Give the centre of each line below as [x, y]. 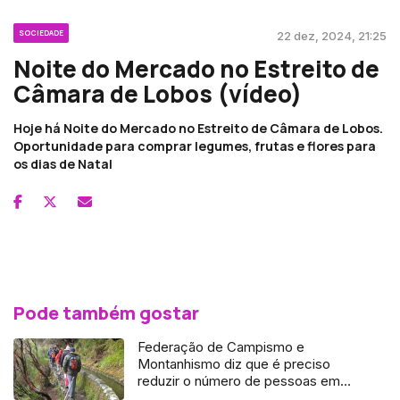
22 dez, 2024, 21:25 [332, 35]
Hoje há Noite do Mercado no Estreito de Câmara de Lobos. [198, 128]
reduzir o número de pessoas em [239, 380]
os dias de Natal [63, 163]
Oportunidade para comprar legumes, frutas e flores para [195, 146]
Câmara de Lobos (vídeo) [158, 93]
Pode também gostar [106, 312]
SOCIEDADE [41, 32]
